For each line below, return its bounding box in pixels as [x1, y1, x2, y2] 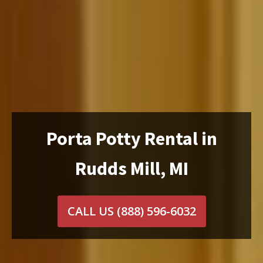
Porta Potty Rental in [46, 127, 217, 151]
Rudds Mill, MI [75, 157, 188, 181]
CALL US [67, 203, 117, 220]
